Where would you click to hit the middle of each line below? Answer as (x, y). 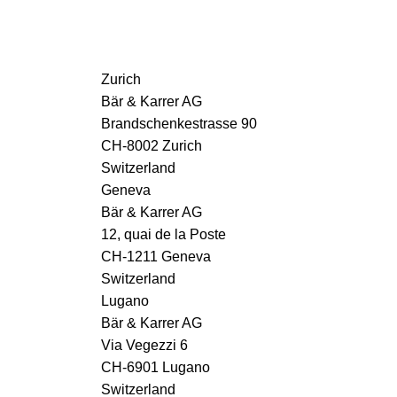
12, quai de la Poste (163, 234)
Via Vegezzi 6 (144, 345)
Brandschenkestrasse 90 (179, 123)
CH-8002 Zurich (152, 145)
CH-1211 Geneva (156, 256)
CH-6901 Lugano (156, 367)
